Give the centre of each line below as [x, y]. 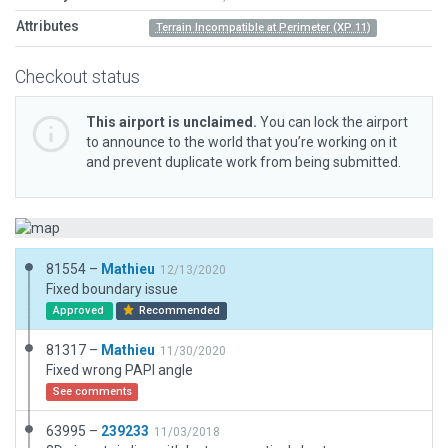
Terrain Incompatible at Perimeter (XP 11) [263, 27]
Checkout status [77, 76]
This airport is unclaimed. [171, 122]
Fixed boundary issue [112, 289]
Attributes [47, 26]
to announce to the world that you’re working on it [241, 142]
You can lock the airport [332, 122]
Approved [79, 310]
